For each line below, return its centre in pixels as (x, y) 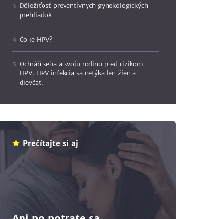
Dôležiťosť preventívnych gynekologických (84, 6)
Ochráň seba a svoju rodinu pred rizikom (82, 64)
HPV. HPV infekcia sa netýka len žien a (78, 73)
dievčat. (32, 82)
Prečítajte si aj (51, 143)
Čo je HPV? (36, 39)
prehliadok (36, 15)
